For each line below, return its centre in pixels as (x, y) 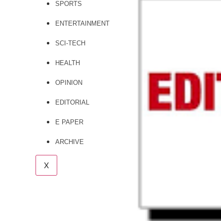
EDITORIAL (72, 102)
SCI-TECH (70, 43)
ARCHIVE (70, 142)
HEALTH (68, 63)
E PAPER (69, 122)
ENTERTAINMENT (82, 23)
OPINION (69, 83)
